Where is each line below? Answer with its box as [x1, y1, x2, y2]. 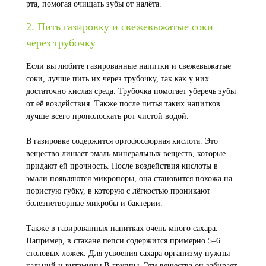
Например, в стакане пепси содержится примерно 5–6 [26, 236, 220, 245]
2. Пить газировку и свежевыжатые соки [26, 21, 213, 33]
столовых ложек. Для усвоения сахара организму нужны [26, 249, 230, 258]
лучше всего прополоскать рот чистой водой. [26, 112, 189, 121]
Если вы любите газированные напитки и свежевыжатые [26, 62, 231, 71]
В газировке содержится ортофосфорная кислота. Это [26, 137, 218, 145]
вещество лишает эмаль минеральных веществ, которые [26, 149, 226, 158]
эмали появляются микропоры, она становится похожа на [26, 174, 232, 183]
